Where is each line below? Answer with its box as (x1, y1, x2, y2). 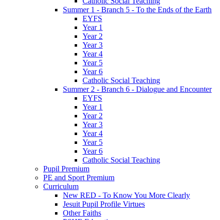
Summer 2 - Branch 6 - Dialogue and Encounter (63, 84, 212, 93)
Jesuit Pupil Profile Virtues (63, 199, 145, 208)
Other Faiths (63, 208, 101, 217)
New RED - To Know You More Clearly (63, 191, 190, 199)
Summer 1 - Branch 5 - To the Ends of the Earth (63, 5, 212, 14)
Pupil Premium (43, 164, 89, 173)
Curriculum (43, 182, 79, 191)
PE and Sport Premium (43, 173, 114, 182)
